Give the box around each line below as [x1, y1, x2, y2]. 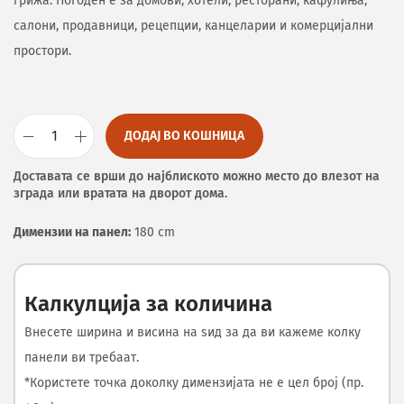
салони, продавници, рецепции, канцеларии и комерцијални [14, 18, 373, 33]
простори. [14, 43, 71, 59]
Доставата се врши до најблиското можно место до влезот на [14, 169, 380, 184]
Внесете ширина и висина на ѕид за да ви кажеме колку [24, 325, 361, 340]
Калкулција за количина [24, 291, 272, 317]
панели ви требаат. [24, 350, 139, 365]
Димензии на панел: [14, 225, 131, 240]
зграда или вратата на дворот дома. [14, 186, 227, 201]
